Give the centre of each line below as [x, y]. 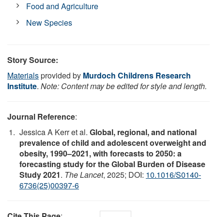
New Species [49, 22]
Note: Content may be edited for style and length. [124, 86]
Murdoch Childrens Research [137, 75]
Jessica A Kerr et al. [54, 132]
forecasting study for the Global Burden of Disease [112, 164]
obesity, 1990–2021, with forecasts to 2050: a [101, 153]
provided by [61, 75]
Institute [22, 86]
